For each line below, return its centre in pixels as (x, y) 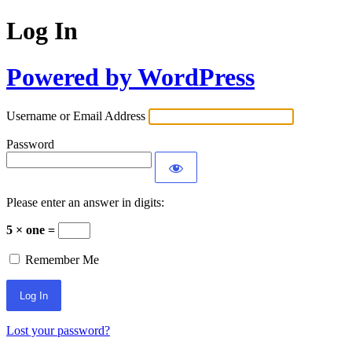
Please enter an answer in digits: (85, 203)
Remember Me (62, 260)
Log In (42, 31)
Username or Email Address (76, 116)
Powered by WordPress (130, 77)
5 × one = (32, 230)
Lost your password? (58, 331)
